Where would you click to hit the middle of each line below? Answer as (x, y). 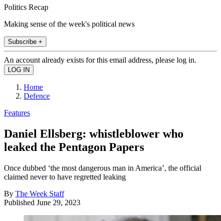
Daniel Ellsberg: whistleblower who (94, 133)
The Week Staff (40, 193)
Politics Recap (26, 7)
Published (20, 202)
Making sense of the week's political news (69, 24)
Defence (37, 96)
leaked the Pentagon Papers (74, 147)
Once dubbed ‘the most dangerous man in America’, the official (103, 168)
